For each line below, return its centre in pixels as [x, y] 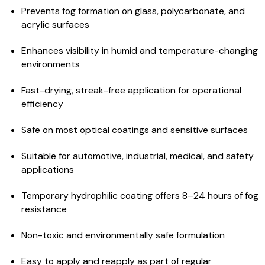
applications [47, 169]
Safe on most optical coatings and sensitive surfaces [134, 130]
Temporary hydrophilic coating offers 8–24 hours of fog [140, 195]
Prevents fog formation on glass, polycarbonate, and [133, 11]
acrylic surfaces [55, 25]
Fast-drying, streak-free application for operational [131, 90]
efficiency [42, 104]
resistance [44, 209]
